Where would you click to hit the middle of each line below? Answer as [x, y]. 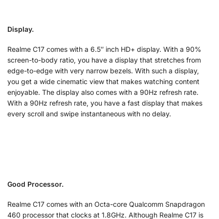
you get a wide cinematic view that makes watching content [103, 82]
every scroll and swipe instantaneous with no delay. [89, 114]
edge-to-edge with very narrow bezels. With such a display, [103, 71]
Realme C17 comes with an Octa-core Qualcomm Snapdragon [106, 204]
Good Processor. [35, 184]
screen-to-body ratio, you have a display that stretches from [104, 60]
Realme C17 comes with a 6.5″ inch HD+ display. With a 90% [104, 49]
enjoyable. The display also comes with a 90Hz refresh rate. [103, 92]
